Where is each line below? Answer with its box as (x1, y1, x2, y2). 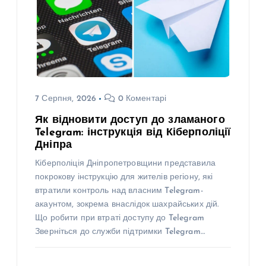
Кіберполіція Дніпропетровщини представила (35, 159, 216, 169)
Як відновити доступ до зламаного (35, 115, 225, 126)
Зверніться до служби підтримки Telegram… (35, 227, 205, 237)
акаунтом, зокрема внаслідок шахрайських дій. (35, 200, 219, 210)
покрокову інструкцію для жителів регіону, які (35, 173, 213, 182)
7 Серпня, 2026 (35, 94, 97, 104)
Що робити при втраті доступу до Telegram (35, 214, 204, 223)
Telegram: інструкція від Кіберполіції (35, 128, 231, 138)
